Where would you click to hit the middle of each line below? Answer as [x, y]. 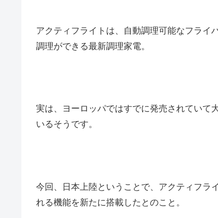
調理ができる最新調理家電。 [93, 46]
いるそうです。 [67, 124]
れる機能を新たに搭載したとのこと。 [110, 203]
